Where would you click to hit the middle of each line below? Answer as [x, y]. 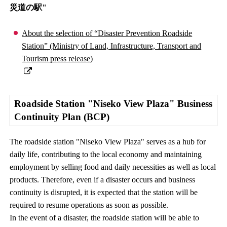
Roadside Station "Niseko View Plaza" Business [113, 103]
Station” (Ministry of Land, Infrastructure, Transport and [112, 46]
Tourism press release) [58, 58]
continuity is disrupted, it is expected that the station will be [104, 192]
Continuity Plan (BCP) [62, 117]
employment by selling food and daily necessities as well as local [113, 167]
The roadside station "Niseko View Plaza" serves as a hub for [108, 141]
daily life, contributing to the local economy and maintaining [106, 154]
